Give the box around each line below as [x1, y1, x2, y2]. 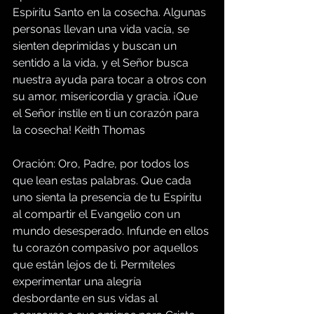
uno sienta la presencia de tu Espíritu [13, 191, 205, 205]
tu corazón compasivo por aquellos [13, 241, 201, 255]
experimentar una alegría [13, 275, 144, 289]
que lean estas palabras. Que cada [13, 174, 194, 188]
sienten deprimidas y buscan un [13, 39, 179, 53]
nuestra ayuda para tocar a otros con [13, 73, 209, 87]
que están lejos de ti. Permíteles [13, 258, 178, 272]
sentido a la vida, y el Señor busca [13, 56, 191, 70]
